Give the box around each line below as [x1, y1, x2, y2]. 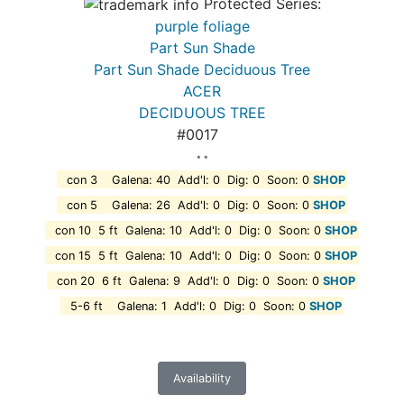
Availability [173, 372, 231, 386]
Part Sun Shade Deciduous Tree [94, 60, 310, 79]
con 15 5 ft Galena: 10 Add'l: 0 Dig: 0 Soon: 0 [47, 248, 325, 262]
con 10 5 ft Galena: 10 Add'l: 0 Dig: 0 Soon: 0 [47, 223, 325, 237]
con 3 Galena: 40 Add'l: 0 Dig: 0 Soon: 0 [59, 172, 313, 187]
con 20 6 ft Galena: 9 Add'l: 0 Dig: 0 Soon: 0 [49, 273, 323, 288]
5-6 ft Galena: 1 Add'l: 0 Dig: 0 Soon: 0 [62, 298, 309, 313]
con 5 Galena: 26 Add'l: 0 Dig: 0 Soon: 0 [59, 197, 313, 212]
